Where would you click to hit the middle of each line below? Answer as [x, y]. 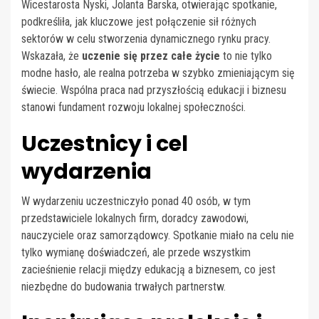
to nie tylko [246, 56]
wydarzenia [87, 171]
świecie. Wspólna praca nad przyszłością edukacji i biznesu [154, 90]
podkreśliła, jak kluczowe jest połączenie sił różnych [139, 21]
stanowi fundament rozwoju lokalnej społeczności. [134, 107]
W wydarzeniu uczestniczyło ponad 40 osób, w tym [136, 201]
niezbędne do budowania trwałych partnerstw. [124, 286]
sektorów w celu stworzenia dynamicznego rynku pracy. [146, 38]
